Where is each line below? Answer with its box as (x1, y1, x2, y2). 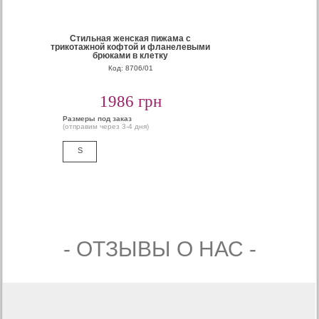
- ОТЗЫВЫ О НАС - (63, 237, 256, 261)
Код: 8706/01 (108, 64, 153, 72)
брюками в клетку (93, 51, 169, 61)
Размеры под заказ (63, 115, 132, 122)
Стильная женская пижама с (70, 33, 192, 43)
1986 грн (99, 93, 162, 110)
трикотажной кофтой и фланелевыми (51, 42, 211, 52)
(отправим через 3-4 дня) (63, 122, 150, 130)
